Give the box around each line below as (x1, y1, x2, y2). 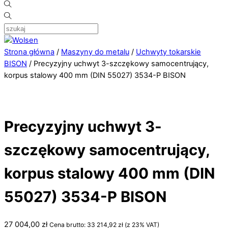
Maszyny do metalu (61, 47, 129, 57)
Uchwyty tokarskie (136, 47, 201, 57)
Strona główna (4, 47, 54, 57)
